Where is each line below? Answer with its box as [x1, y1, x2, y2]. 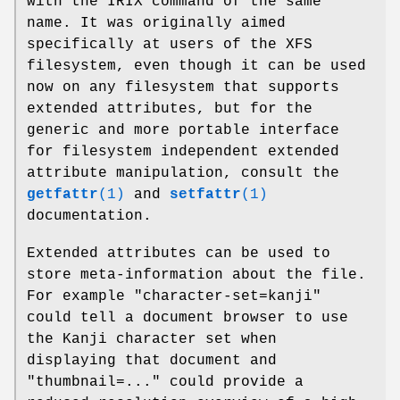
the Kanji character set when [27, 330, 277, 347]
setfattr [170, 186, 241, 203]
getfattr [27, 186, 98, 203]
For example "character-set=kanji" [27, 287, 321, 304]
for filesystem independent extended [27, 143, 339, 160]
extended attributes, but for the [27, 100, 312, 117]
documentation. [27, 207, 152, 224]
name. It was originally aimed [27, 14, 286, 31]
